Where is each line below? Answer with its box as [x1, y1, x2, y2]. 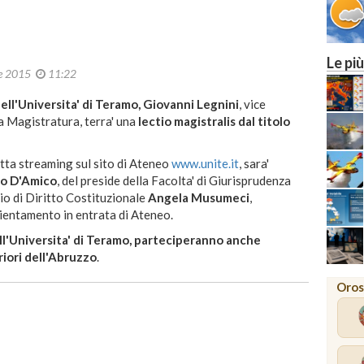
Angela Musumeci [148, 190, 249, 206]
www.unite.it [171, 156, 239, 171]
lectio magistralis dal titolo [138, 114, 290, 129]
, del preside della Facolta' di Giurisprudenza [57, 173, 291, 188]
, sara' [239, 156, 269, 171]
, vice [239, 97, 266, 112]
